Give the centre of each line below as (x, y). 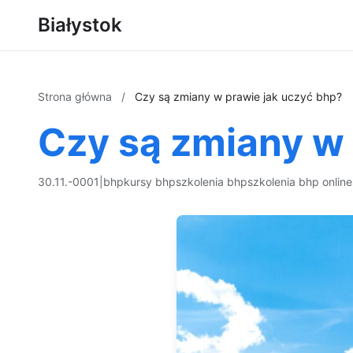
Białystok (80, 25)
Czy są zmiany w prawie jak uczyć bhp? (238, 97)
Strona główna (76, 97)
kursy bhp (150, 182)
